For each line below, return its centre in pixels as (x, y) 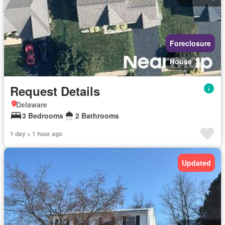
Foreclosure (190, 43)
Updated (196, 163)
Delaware (32, 104)
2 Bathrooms (97, 116)
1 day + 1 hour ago (36, 134)
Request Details (55, 91)
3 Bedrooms (43, 116)
